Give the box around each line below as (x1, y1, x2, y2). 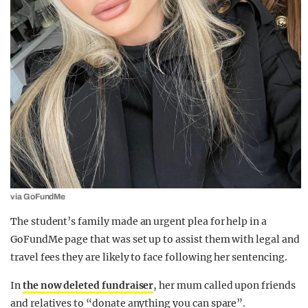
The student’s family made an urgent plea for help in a (10, 215, 267, 228)
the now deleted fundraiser (22, 279, 154, 291)
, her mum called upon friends (153, 279, 296, 291)
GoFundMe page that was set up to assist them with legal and (10, 233, 300, 245)
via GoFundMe (10, 192, 66, 201)
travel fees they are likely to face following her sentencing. (10, 251, 287, 263)
